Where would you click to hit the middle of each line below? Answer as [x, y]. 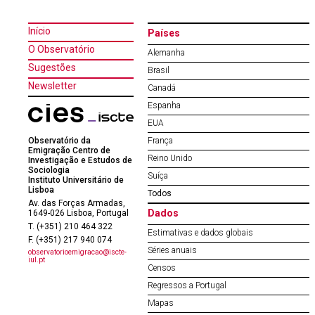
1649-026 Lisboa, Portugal [78, 213]
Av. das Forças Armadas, [77, 203]
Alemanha [166, 53]
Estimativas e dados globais [200, 233]
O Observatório [62, 49]
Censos [162, 268]
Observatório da [59, 140]
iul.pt [37, 259]
